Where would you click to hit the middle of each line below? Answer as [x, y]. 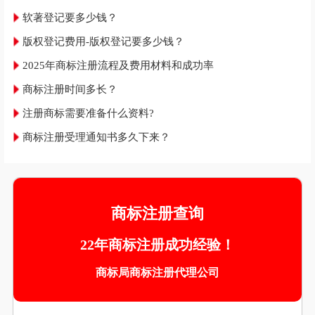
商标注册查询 [157, 214]
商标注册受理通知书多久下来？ [96, 137]
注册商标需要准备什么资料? [88, 114]
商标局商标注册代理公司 [157, 273]
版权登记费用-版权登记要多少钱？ [103, 42]
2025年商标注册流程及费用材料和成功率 [118, 66]
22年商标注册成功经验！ [157, 245]
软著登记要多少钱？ [70, 18]
